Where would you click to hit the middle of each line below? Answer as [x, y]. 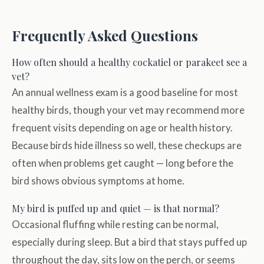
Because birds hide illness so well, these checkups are [127, 146]
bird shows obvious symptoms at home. [98, 181]
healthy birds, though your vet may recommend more [128, 110]
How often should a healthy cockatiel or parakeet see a [129, 62]
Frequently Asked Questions [105, 36]
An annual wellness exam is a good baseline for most [125, 93]
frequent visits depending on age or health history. [122, 128]
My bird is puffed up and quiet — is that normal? [115, 209]
